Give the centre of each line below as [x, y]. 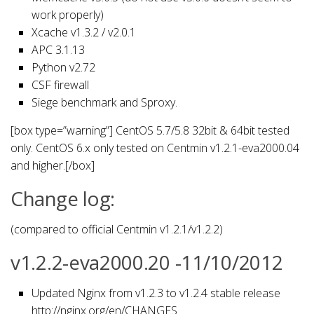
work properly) [68, 14]
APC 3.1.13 [58, 49]
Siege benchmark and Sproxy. [104, 102]
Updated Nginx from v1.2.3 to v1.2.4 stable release [156, 293]
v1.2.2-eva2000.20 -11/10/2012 [147, 262]
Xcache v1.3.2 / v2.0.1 [84, 32]
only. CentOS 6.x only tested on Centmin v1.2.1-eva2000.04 [155, 148]
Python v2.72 [63, 67]
